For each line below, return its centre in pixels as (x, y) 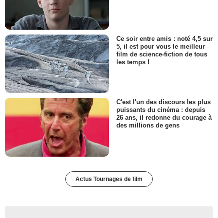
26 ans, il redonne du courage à (164, 118)
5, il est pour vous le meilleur (161, 46)
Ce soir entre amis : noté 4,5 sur (164, 38)
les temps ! (133, 62)
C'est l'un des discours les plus (163, 102)
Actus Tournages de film (109, 179)
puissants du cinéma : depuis (161, 110)
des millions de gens (148, 126)
